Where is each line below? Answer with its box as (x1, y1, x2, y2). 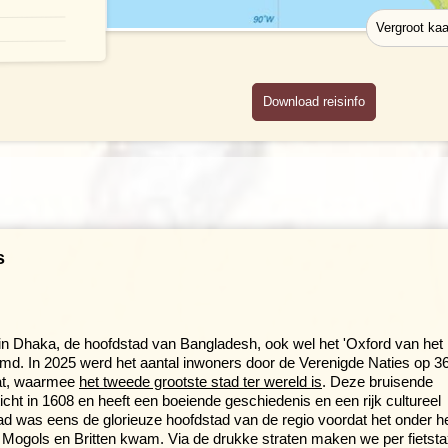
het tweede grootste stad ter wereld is (79, 372, 322, 390)
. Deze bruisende (322, 372, 433, 390)
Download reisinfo (263, 93, 365, 109)
